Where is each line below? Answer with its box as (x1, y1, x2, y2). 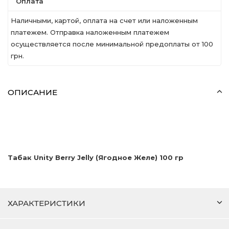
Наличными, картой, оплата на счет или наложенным (11, 16, 198, 25)
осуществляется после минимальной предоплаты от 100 (11, 40, 213, 48)
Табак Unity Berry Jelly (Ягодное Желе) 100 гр (8, 153, 184, 162)
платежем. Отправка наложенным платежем (11, 28, 169, 36)
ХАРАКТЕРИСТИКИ (8, 198, 85, 208)
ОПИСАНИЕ (8, 87, 57, 97)
